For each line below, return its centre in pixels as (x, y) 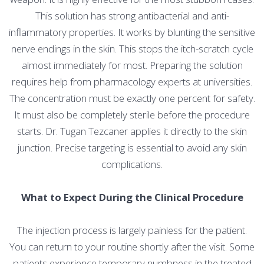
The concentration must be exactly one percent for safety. (132, 98)
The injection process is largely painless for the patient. (132, 230)
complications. (132, 164)
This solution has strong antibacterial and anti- (132, 16)
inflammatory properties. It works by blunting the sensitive (132, 32)
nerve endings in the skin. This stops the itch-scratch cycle (132, 49)
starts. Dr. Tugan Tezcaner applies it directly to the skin (132, 131)
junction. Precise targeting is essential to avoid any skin (132, 148)
